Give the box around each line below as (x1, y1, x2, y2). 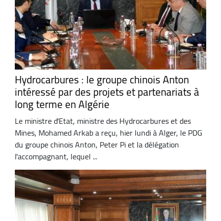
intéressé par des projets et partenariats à (15, 82, 199, 102)
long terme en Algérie (15, 95, 110, 114)
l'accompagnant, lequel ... (15, 148, 97, 164)
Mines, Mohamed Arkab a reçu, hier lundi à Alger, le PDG (15, 125, 202, 140)
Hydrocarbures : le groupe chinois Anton (15, 70, 189, 90)
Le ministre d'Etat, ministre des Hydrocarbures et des (15, 113, 191, 128)
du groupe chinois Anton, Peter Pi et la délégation (15, 137, 179, 152)
